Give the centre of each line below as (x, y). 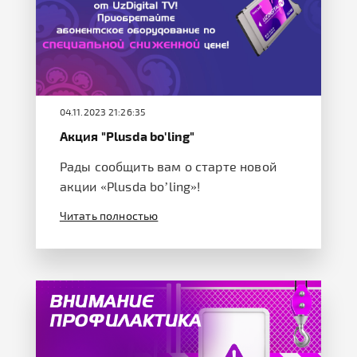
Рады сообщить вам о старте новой (168, 166)
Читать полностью (109, 215)
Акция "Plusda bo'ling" (127, 135)
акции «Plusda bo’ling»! (130, 186)
